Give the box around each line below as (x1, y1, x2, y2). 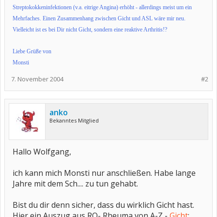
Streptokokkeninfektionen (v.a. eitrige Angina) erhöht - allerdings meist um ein (13, 4, 192, 11)
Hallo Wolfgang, (13, 146, 71, 157)
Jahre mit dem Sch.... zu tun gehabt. (13, 178, 138, 189)
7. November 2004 (11, 75, 63, 83)
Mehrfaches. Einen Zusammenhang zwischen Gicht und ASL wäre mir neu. (13, 15, 186, 22)
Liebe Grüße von (13, 48, 51, 55)
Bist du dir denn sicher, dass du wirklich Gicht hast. (13, 200, 194, 210)
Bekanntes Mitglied (49, 117, 99, 124)
